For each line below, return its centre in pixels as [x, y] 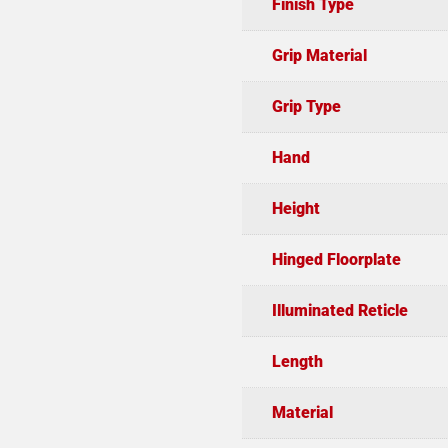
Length [297, 361]
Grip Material [319, 55]
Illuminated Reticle [339, 310]
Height [295, 208]
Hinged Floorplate [336, 259]
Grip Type [306, 106]
